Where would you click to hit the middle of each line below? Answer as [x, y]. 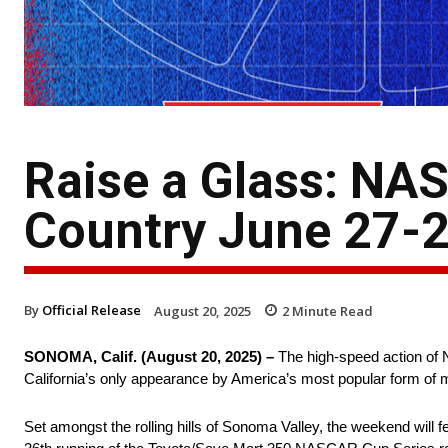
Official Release [91, 309]
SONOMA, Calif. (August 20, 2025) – [149, 357]
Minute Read [331, 310]
